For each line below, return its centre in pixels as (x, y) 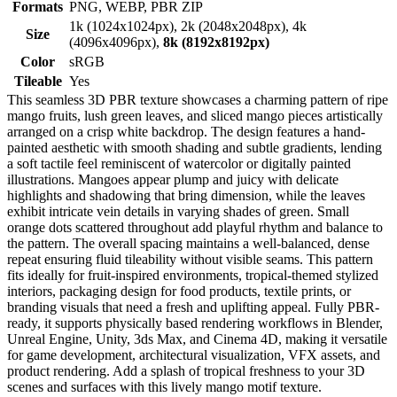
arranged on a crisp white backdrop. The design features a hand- (186, 131)
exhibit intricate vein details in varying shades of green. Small (178, 211)
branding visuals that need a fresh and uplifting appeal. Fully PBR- (193, 307)
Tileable (38, 81)
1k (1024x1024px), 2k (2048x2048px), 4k (188, 26)
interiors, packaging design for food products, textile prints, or (179, 291)
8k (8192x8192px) (216, 42)
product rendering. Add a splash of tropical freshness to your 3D (186, 370)
